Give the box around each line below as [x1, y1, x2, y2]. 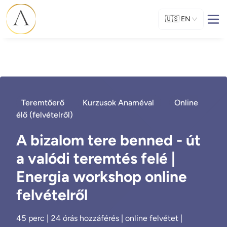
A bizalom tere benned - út [16, 131, 201, 149]
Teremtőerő [21, 98, 64, 107]
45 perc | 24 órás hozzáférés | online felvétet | [16, 213, 182, 223]
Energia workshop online [16, 167, 187, 186]
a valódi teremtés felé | [16, 149, 175, 168]
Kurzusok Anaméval [83, 98, 156, 107]
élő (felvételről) [16, 110, 73, 120]
